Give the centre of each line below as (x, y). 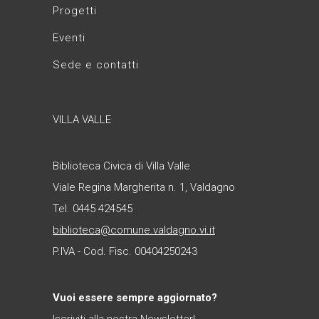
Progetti (75, 11)
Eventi (69, 38)
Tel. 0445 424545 (93, 209)
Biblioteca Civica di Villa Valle (121, 166)
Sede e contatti (96, 65)
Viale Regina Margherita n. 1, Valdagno (144, 187)
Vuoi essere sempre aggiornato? (135, 298)
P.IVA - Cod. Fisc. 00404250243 (125, 251)
